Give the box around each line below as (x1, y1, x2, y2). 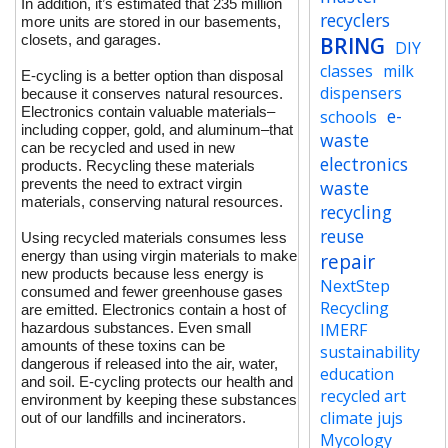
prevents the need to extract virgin (21, 175, 242, 192)
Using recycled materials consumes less (21, 229, 287, 246)
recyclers (319, 8, 390, 32)
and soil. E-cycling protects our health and (21, 373, 293, 390)
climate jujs (319, 407, 403, 429)
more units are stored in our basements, (21, 13, 281, 30)
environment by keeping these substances (21, 391, 297, 408)
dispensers (319, 82, 402, 104)
